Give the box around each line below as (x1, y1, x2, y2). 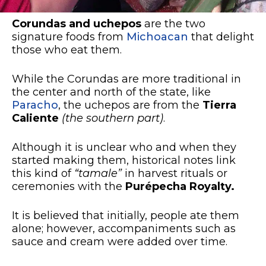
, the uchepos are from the (58, 98, 202, 112)
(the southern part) (62, 111, 163, 125)
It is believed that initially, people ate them (12, 208, 239, 222)
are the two (141, 17, 205, 30)
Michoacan (126, 30, 188, 43)
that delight (188, 30, 254, 43)
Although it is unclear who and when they (12, 140, 236, 154)
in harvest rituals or (122, 166, 227, 180)
